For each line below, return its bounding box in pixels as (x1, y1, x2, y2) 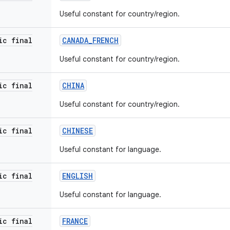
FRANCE (62, 216, 88, 226)
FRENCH (92, 35, 119, 45)
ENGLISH (62, 171, 93, 181)
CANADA (62, 35, 88, 45)
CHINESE (62, 126, 93, 136)
